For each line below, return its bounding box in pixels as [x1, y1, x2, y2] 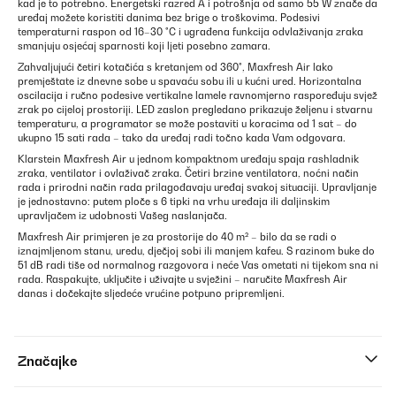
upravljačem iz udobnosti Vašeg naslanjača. [18, 209, 227, 222]
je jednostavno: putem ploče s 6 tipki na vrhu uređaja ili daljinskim [18, 195, 330, 208]
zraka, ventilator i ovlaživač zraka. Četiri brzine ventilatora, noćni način [18, 167, 359, 179]
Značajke [18, 354, 77, 369]
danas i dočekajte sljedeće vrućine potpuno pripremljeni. [18, 287, 285, 300]
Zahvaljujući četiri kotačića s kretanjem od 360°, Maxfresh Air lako [18, 61, 333, 73]
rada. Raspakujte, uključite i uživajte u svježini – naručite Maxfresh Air [18, 273, 347, 286]
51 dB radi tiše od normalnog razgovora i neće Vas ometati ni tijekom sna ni [18, 259, 378, 271]
